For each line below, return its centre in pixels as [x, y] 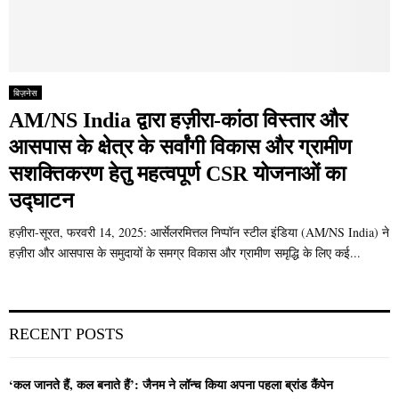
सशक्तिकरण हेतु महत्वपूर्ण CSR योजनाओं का [177, 174]
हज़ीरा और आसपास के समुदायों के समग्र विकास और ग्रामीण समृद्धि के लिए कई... [185, 253]
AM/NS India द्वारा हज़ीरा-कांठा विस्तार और [178, 121]
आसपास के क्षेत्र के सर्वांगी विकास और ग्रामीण [180, 147]
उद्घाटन [41, 201]
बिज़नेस [25, 93]
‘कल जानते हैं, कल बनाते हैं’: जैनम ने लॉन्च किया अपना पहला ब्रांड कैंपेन [171, 385]
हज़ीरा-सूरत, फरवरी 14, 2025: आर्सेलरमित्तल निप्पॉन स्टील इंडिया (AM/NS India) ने [199, 232]
